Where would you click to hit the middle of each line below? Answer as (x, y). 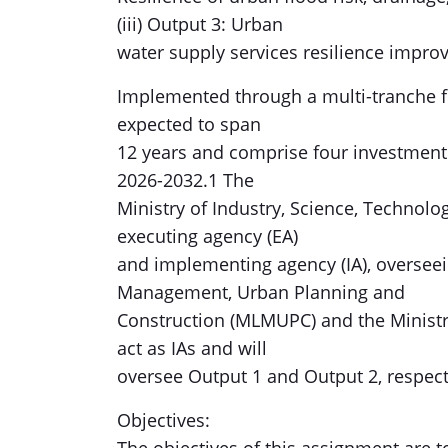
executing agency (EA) (207, 236)
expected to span (189, 124)
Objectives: (163, 420)
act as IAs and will (192, 348)
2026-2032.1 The (185, 180)
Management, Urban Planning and (261, 292)
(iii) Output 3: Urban (200, 24)
